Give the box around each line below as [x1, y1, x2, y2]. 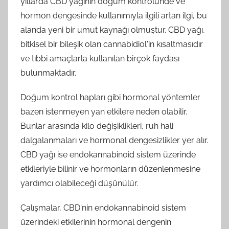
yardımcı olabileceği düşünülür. [20, 178, 138, 188]
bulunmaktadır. [20, 67, 76, 78]
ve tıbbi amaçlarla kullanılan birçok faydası [20, 53, 179, 63]
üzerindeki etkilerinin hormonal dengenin [20, 217, 171, 227]
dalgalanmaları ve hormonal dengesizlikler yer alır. [20, 135, 208, 145]
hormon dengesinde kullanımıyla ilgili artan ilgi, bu [20, 10, 207, 20]
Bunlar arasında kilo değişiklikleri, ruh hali [20, 121, 173, 131]
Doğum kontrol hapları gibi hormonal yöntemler [20, 92, 200, 102]
